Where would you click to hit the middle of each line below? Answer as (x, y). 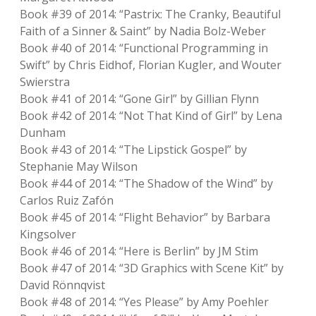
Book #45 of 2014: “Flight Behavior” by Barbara (145, 217)
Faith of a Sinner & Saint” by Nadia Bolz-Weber (143, 31)
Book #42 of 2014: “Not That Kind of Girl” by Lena (151, 116)
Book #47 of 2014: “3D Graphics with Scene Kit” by (152, 268)
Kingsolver (48, 234)
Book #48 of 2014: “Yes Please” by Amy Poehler (144, 302)
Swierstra (45, 82)
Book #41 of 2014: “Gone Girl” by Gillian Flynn (139, 99)
